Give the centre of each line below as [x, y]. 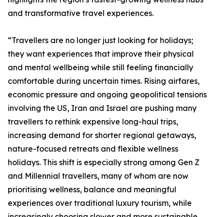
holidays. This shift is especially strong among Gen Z [104, 163]
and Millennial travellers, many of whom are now [98, 176]
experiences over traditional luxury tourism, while [100, 203]
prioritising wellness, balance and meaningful [92, 190]
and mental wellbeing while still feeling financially [101, 68]
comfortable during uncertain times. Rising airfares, [104, 81]
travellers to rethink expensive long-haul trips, [93, 122]
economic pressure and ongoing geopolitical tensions [107, 95]
